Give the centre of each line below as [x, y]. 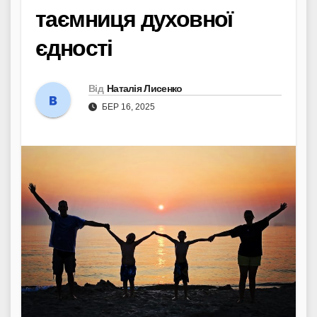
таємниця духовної [134, 19]
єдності [74, 48]
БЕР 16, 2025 [127, 106]
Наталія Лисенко [144, 88]
